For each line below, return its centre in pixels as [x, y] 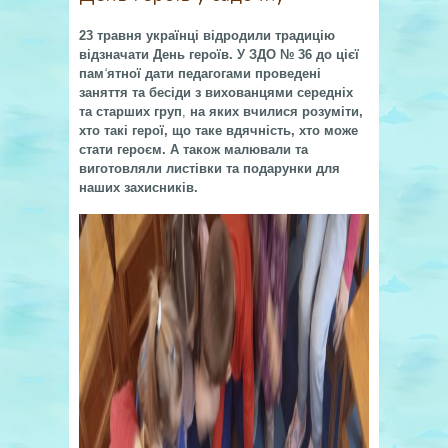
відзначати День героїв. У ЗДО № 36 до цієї [219, 54]
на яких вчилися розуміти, [276, 111]
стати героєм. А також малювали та [193, 149]
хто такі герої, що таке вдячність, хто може [218, 130]
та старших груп [130, 111]
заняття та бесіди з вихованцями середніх [216, 92]
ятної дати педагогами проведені [214, 73]
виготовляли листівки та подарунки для [209, 168]
